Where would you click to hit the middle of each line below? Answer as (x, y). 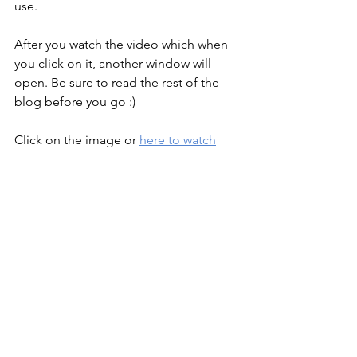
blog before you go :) (75, 101)
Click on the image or (77, 139)
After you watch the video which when (123, 44)
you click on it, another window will (114, 63)
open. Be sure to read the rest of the (118, 82)
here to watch (178, 139)
